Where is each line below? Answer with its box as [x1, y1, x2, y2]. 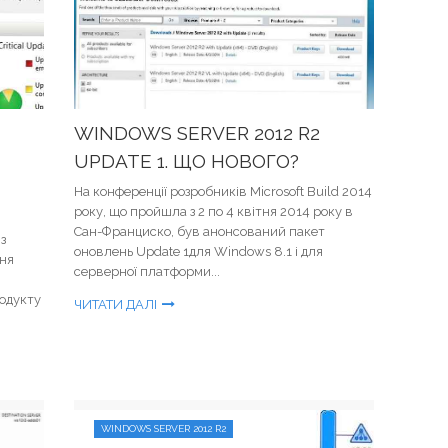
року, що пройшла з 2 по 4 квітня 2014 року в [74, 204, 353, 219]
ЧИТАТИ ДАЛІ [74, 297, 157, 312]
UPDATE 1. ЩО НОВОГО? [74, 150, 299, 172]
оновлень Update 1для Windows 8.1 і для [74, 244, 323, 259]
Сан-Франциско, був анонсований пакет [74, 224, 325, 239]
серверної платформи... [74, 264, 220, 279]
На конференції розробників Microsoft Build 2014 [74, 184, 372, 199]
